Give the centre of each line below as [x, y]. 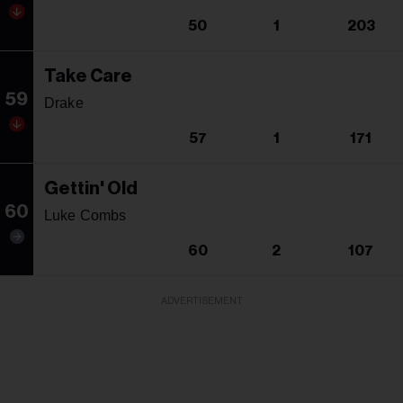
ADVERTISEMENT [201, 300]
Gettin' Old [91, 188]
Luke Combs [85, 215]
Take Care [88, 76]
